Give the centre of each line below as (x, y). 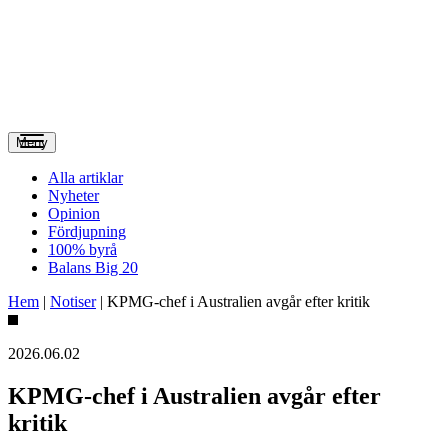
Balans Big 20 (93, 267)
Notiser (73, 301)
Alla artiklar (85, 177)
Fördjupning (87, 231)
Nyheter (73, 195)
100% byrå (82, 249)
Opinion (74, 213)
